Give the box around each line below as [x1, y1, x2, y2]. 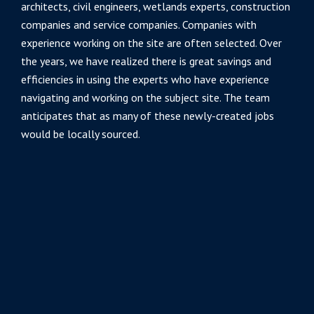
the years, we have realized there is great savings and [21, 54, 271, 68]
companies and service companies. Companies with [21, 18, 257, 32]
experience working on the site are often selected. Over [21, 36, 282, 50]
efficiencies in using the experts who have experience [21, 72, 269, 86]
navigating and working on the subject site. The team [21, 90, 270, 104]
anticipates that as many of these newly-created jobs [21, 109, 274, 123]
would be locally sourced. [21, 127, 140, 141]
